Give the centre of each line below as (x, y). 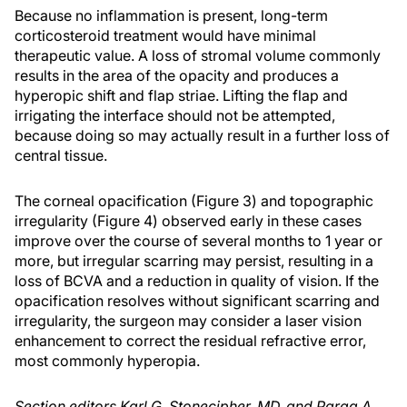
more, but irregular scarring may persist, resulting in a (194, 261)
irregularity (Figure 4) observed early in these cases (188, 221)
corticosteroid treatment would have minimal (165, 35)
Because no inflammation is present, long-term (171, 15)
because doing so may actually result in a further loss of (202, 135)
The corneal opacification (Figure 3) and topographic (194, 201)
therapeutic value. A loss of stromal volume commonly (198, 55)
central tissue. (61, 155)
